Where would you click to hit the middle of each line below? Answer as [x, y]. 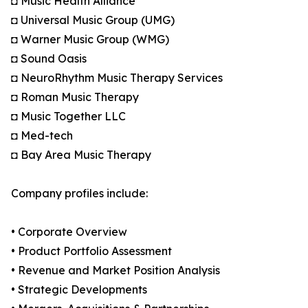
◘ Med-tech [42, 136]
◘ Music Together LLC [68, 117]
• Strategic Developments [79, 290]
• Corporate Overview [69, 232]
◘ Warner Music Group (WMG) [90, 40]
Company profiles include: [79, 194]
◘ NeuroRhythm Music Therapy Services [117, 78]
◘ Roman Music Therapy [75, 97]
